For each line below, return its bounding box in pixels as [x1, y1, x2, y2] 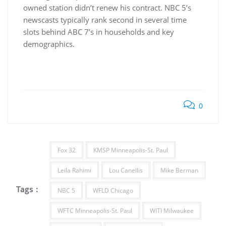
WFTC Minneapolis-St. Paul [57, 206, 132, 215]
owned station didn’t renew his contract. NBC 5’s [23, 3, 191, 13]
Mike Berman [160, 166, 198, 175]
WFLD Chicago [92, 186, 133, 195]
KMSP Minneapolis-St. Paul [93, 146, 168, 154]
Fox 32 [57, 146, 76, 154]
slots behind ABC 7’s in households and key [23, 27, 174, 37]
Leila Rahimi [57, 166, 91, 175]
